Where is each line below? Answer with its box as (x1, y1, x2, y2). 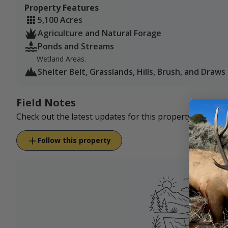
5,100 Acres (38, 14, 82, 26)
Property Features (24, 2, 99, 14)
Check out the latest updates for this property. (16, 111, 193, 123)
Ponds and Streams (38, 41, 114, 52)
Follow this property (38, 135, 111, 146)
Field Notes (16, 96, 76, 110)
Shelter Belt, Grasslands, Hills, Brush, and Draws (38, 66, 225, 78)
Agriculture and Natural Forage (38, 27, 161, 39)
